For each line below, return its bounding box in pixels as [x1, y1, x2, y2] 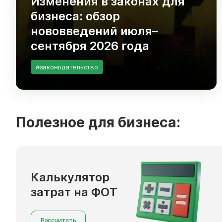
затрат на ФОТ [31, 184, 117, 199]
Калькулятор [31, 169, 110, 184]
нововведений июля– [31, 23, 158, 38]
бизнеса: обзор [31, 8, 120, 23]
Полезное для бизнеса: [16, 113, 180, 131]
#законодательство [36, 62, 98, 71]
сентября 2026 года [31, 38, 149, 53]
